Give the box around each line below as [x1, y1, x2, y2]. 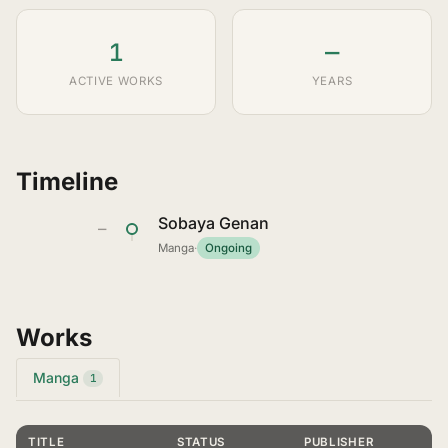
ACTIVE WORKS [68, 74, 164, 88]
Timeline [16, 167, 118, 196]
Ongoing [205, 241, 252, 255]
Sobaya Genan [158, 213, 269, 233]
